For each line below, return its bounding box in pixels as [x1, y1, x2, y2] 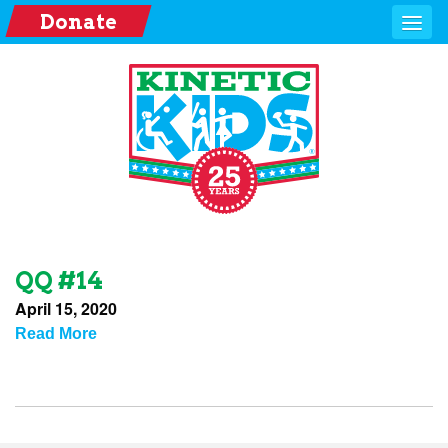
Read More [15, 325, 97, 342]
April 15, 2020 [15, 297, 117, 320]
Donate [39, 10, 117, 34]
